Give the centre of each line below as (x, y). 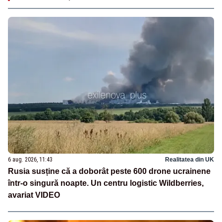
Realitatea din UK (190, 160)
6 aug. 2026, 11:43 (30, 160)
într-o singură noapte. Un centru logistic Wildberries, (106, 183)
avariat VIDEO (34, 195)
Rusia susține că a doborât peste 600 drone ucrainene (109, 171)
